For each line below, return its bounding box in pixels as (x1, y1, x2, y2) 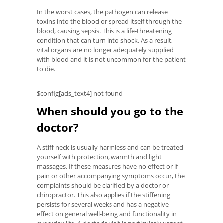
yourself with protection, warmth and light (37, 152, 162, 162)
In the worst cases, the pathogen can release (37, 7, 168, 17)
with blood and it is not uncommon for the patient (37, 55, 186, 64)
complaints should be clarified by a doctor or (37, 181, 169, 190)
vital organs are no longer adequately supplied (37, 45, 174, 55)
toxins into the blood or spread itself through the (37, 17, 182, 26)
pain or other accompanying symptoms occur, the (37, 171, 185, 181)
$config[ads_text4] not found (37, 89, 123, 98)
